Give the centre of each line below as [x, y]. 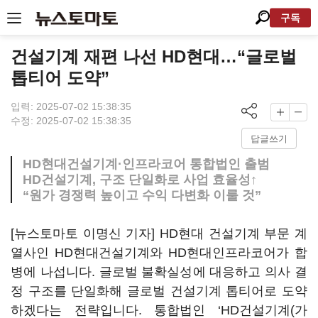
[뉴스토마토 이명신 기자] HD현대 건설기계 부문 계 [159, 234]
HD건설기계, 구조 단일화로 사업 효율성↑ [140, 180]
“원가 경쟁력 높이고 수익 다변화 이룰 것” [142, 195]
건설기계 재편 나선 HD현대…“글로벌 [154, 56]
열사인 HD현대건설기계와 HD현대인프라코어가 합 [159, 253]
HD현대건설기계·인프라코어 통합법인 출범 [146, 164]
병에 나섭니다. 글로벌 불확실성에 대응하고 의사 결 [159, 272]
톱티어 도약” [60, 78]
